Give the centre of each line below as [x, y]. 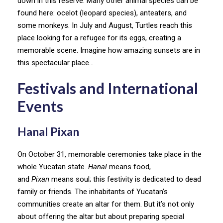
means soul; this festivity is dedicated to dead [125, 179]
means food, [129, 167]
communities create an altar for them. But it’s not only [106, 204]
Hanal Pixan [49, 131]
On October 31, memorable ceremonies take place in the [110, 154]
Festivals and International [108, 88]
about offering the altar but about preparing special [101, 216]
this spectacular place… [56, 62]
